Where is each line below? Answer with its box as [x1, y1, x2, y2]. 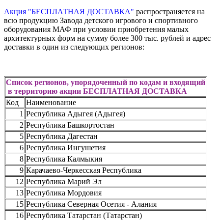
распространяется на [136, 7, 205, 16]
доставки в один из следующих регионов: [4, 42, 144, 51]
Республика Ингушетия [26, 143, 106, 152]
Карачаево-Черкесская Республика [26, 165, 141, 174]
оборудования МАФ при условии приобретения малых [4, 25, 189, 33]
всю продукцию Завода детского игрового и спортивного [4, 16, 198, 25]
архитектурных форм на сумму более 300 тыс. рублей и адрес [4, 33, 211, 42]
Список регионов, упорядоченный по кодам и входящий [6, 78, 205, 86]
